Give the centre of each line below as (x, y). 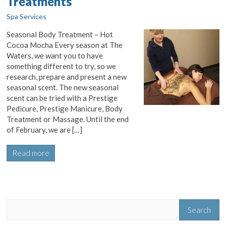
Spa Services (27, 16)
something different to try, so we (62, 66)
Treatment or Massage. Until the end (68, 119)
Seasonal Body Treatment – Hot (60, 34)
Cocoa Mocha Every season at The (65, 45)
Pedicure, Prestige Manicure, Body (65, 108)
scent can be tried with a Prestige (62, 98)
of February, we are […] (45, 130)
